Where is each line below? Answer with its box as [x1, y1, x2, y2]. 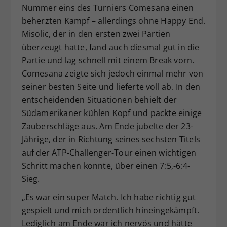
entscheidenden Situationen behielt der [21, 94, 177, 105]
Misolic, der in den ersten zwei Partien [21, 28, 171, 40]
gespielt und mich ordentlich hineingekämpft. [21, 204, 200, 216]
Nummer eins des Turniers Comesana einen [21, 2, 194, 13]
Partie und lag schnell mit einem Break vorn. [21, 54, 195, 66]
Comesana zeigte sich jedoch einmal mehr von [21, 67, 204, 79]
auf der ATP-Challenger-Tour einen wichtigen [21, 146, 197, 158]
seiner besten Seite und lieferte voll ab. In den [21, 81, 201, 92]
